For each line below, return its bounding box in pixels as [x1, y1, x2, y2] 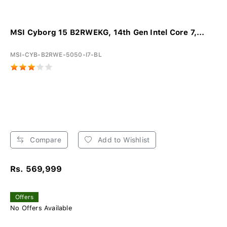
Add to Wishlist [96, 135, 150, 144]
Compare [28, 135, 61, 144]
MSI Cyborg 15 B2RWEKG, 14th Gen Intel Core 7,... [10, 27, 205, 37]
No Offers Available [10, 204, 72, 212]
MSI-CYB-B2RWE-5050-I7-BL [10, 51, 102, 58]
